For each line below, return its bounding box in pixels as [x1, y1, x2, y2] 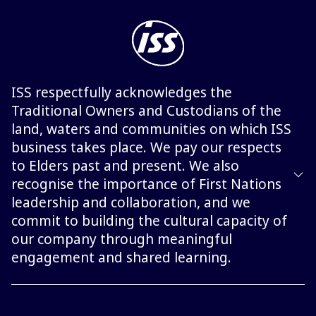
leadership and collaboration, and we [11, 193, 250, 212]
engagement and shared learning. [11, 248, 231, 267]
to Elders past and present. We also [11, 157, 239, 176]
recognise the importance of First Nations [11, 175, 281, 194]
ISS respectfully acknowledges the [11, 83, 232, 102]
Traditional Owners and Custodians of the [11, 102, 281, 121]
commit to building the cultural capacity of [11, 212, 287, 231]
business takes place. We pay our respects [11, 138, 281, 157]
